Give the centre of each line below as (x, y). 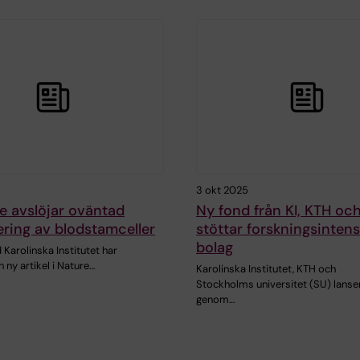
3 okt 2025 (222, 190)
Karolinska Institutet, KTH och (266, 269)
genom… (215, 300)
